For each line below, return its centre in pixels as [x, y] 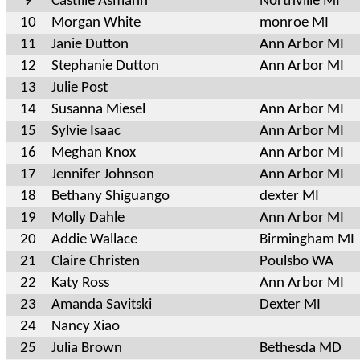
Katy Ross [80, 283]
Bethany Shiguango [110, 196]
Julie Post [80, 88]
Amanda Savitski [102, 305]
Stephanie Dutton [105, 66]
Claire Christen [96, 261]
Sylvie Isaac [86, 131]
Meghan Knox [94, 153]
